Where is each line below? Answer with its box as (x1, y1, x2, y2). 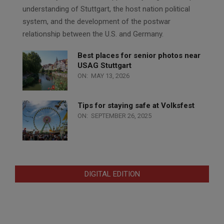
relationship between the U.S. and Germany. (22, 29, 163, 38)
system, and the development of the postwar (22, 16, 170, 26)
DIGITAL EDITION (84, 169, 140, 178)
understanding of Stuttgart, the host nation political (22, 4, 190, 13)
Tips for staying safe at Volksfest (77, 100, 194, 110)
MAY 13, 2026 (91, 71, 129, 79)
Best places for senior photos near (77, 50, 200, 60)
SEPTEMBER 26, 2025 (91, 111, 151, 119)
